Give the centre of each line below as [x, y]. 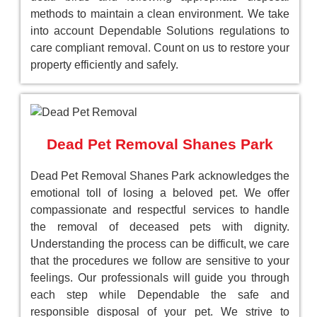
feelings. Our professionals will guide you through [160, 278]
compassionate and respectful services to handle [160, 210]
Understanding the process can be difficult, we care [160, 244]
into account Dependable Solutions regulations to [160, 31]
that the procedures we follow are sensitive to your [160, 261]
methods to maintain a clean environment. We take [160, 14]
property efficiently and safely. [104, 65]
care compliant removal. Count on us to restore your [160, 48]
